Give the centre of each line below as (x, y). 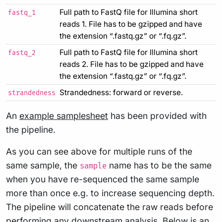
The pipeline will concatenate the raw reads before (110, 207)
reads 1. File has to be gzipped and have (131, 24)
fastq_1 (22, 13)
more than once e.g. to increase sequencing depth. (110, 193)
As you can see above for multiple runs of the (99, 152)
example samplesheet (64, 116)
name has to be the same (159, 166)
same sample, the (43, 166)
